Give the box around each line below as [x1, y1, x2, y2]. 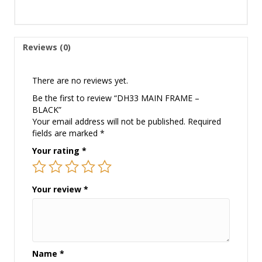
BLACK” [32, 104, 61, 116]
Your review [32, 184, 84, 195]
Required [188, 116, 221, 127]
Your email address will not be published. [32, 116, 185, 127]
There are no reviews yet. [32, 75, 128, 87]
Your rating [32, 145, 82, 157]
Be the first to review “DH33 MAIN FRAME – [32, 92, 199, 104]
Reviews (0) [23, 42, 71, 53]
